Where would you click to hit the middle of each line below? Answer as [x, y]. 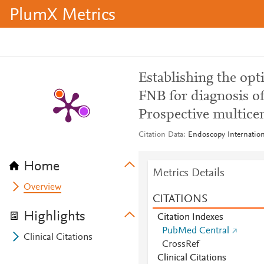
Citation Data [161, 135]
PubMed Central [195, 231]
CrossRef [180, 245]
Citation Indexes [190, 217]
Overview [43, 187]
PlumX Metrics [62, 16]
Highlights [55, 217]
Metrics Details [188, 173]
